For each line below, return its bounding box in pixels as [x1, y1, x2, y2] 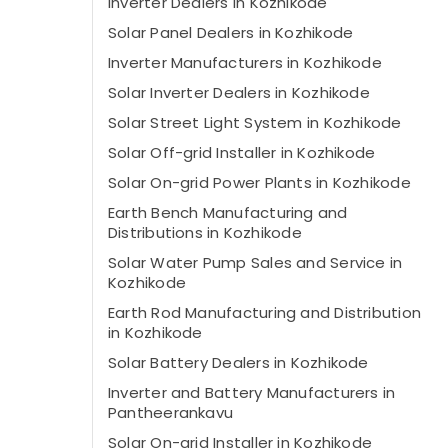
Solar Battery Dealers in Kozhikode [108, 352, 369, 373]
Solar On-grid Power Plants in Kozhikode [108, 172, 411, 193]
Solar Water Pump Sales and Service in [108, 252, 403, 273]
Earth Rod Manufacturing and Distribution [108, 302, 422, 323]
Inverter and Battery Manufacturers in [108, 382, 396, 403]
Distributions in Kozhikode [108, 222, 302, 243]
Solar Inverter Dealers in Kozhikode [108, 82, 370, 103]
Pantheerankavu [108, 402, 234, 423]
